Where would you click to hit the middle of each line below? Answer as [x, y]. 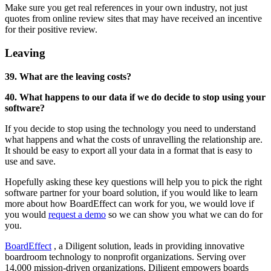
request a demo [77, 214]
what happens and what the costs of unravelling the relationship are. [134, 139]
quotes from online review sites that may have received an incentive [133, 19]
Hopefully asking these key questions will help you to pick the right [133, 181]
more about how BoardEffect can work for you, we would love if [129, 203]
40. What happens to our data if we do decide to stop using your [135, 97]
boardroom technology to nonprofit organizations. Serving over [125, 256]
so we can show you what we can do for [185, 214]
